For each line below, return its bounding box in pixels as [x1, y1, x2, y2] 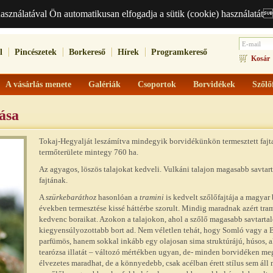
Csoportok [138, 80, 176, 89]
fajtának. [39, 175, 68, 185]
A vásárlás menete [5, 80, 71, 89]
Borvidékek [193, 80, 235, 89]
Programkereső [151, 48, 207, 57]
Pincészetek [15, 48, 57, 57]
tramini [140, 193, 164, 202]
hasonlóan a [96, 193, 140, 202]
